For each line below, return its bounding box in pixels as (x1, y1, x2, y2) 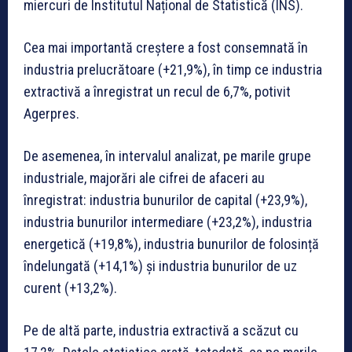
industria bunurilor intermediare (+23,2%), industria (24, 214, 312, 231)
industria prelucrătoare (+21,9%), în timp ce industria (24, 61, 322, 79)
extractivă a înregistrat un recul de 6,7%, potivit (24, 83, 291, 101)
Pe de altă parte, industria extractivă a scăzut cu (24, 322, 299, 339)
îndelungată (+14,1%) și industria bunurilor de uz (24, 258, 297, 275)
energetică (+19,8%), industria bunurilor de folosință (24, 236, 319, 253)
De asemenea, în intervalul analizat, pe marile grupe (24, 148, 311, 165)
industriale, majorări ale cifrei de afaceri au (24, 170, 265, 187)
